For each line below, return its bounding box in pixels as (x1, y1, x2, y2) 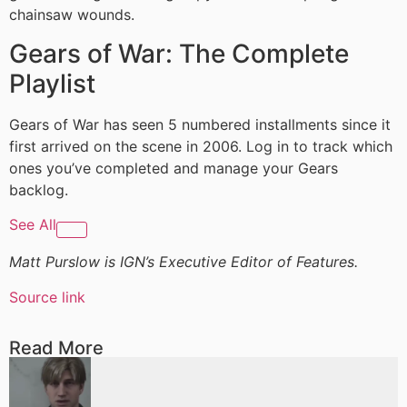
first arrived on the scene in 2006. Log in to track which (9, 136, 392, 155)
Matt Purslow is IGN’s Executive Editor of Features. (9, 253, 358, 272)
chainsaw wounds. (9, 5, 134, 25)
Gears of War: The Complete (9, 37, 349, 69)
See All (9, 214, 56, 233)
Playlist (9, 67, 95, 99)
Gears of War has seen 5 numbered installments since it (9, 114, 391, 134)
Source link (9, 287, 85, 306)
